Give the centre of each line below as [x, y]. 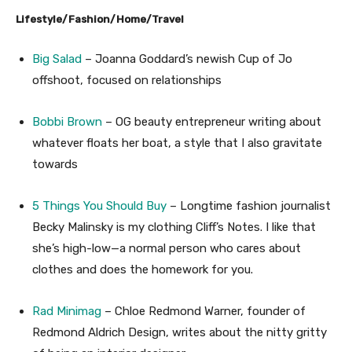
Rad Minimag [67, 311]
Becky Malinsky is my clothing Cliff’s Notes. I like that [174, 227]
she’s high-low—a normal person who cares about [167, 248]
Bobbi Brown [67, 121]
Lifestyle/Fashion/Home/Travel [100, 19]
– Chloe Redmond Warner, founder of [203, 311]
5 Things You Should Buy [99, 205]
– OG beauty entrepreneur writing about [212, 121]
